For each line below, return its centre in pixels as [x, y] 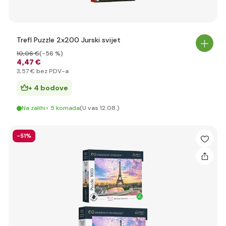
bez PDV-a [52, 71]
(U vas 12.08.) [100, 108]
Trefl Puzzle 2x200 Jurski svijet [69, 40]
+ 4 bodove [48, 88]
